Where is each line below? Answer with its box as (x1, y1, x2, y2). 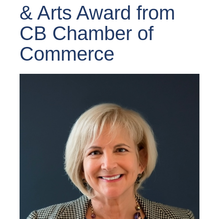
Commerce (20, 43, 114, 65)
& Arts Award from (20, 1, 175, 23)
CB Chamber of (20, 22, 153, 44)
